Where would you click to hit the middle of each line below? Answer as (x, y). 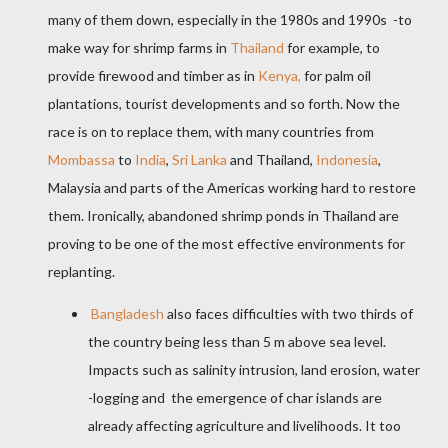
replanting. (84, 272)
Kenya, (279, 76)
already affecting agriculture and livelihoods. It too (244, 426)
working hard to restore (342, 188)
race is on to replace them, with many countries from (211, 132)
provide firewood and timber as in (153, 76)
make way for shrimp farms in (139, 48)
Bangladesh (127, 314)
